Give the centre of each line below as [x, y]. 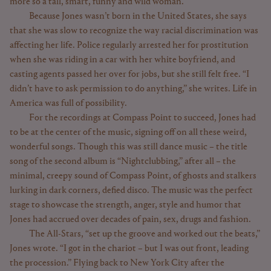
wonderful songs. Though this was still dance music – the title [129, 147]
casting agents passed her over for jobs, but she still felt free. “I [129, 74]
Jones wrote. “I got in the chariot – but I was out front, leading [129, 248]
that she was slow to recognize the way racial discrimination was [134, 31]
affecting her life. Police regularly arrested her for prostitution [129, 45]
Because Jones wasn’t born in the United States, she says [138, 16]
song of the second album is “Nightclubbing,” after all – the [123, 161]
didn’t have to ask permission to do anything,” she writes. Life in [133, 89]
